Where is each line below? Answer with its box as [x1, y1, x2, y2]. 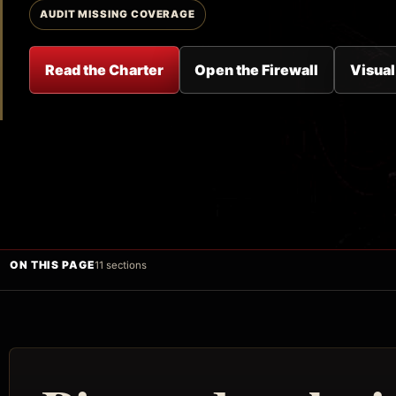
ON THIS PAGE [9, 258, 95, 272]
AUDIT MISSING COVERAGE [39, 7, 196, 20]
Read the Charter [44, 60, 164, 79]
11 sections [94, 258, 148, 271]
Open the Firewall [194, 60, 319, 79]
